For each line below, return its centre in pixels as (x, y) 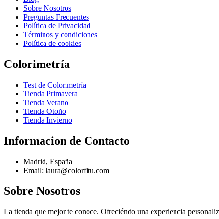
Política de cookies (52, 43)
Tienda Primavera (51, 93)
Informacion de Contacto (67, 141)
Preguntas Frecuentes (56, 17)
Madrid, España (48, 161)
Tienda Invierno (48, 120)
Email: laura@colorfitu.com (66, 170)
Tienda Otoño (45, 111)
